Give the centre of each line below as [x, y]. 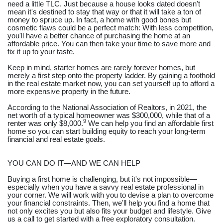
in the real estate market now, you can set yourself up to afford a [111, 83]
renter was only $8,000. [45, 123]
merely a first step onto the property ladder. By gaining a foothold [111, 75]
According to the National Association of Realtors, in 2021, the [107, 107]
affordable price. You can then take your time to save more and [109, 44]
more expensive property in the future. [69, 91]
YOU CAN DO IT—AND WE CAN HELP [74, 163]
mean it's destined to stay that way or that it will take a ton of [104, 12]
